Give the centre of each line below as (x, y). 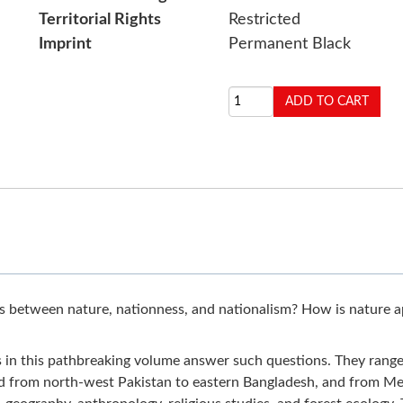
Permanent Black (289, 44)
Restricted (264, 20)
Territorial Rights (100, 20)
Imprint (66, 44)
